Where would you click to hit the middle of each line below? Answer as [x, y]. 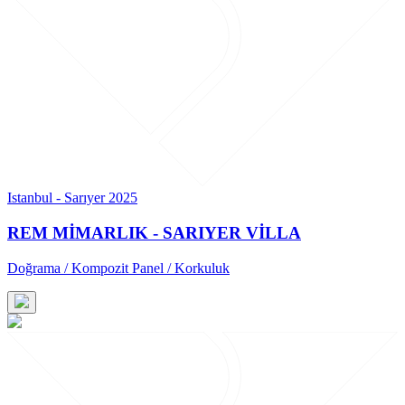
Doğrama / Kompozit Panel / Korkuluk [118, 268]
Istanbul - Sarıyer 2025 [72, 198]
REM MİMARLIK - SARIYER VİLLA [154, 232]
